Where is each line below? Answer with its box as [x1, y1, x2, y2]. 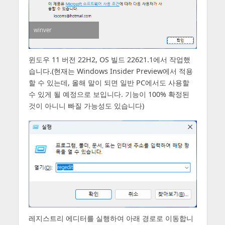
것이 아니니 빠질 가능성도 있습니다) [28, 100, 144, 110]
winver [33, 26, 52, 34]
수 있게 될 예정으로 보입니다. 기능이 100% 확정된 [28, 89, 189, 99]
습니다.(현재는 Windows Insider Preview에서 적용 [28, 66, 193, 76]
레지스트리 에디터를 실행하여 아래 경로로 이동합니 [28, 213, 193, 223]
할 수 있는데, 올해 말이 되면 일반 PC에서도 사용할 [28, 77, 189, 87]
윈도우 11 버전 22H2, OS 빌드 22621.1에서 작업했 [28, 54, 190, 64]
